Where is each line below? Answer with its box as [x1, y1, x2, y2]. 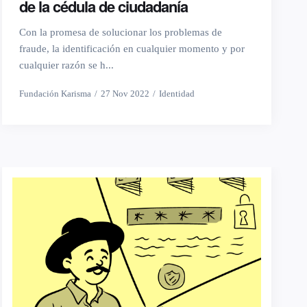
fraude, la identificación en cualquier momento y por [19, 43, 245, 55]
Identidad [158, 88, 195, 99]
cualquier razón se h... [19, 60, 114, 71]
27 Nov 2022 [100, 88, 149, 99]
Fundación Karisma [19, 88, 91, 99]
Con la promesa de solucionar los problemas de [19, 27, 222, 38]
